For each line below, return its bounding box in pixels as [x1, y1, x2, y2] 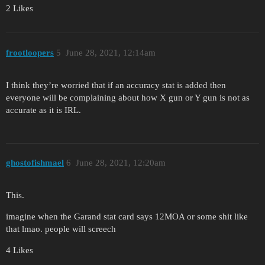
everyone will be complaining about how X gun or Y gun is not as [6, 92, 250, 102]
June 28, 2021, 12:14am [65, 47, 156, 57]
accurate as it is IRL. [6, 105, 81, 115]
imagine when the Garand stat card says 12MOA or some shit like [6, 211, 248, 221]
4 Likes [6, 245, 33, 255]
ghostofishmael [6, 158, 64, 168]
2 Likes [6, 4, 33, 14]
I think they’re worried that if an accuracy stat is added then [6, 80, 226, 90]
